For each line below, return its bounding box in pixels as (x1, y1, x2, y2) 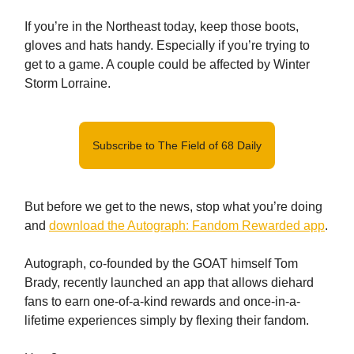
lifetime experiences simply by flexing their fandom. (24, 314, 309, 327)
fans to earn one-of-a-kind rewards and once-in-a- (24, 295, 300, 308)
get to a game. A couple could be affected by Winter (24, 58, 310, 71)
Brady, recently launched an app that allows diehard (24, 276, 314, 289)
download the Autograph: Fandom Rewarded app (49, 219, 325, 232)
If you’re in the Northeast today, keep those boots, (24, 20, 299, 33)
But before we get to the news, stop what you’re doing (24, 200, 322, 213)
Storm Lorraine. (24, 77, 111, 90)
